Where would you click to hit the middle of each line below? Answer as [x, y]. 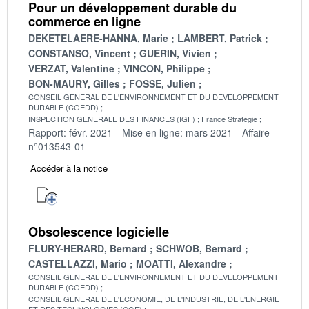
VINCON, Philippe [164, 68]
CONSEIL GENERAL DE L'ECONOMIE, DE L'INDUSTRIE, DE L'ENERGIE [154, 298]
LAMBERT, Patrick [220, 38]
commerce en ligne [84, 21]
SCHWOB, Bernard [199, 248]
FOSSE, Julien [162, 83]
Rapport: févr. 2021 [70, 132]
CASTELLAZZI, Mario [78, 263]
